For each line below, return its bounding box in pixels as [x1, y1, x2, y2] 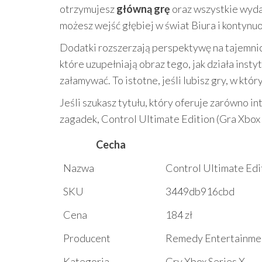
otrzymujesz [60, 2, 116, 15]
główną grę [116, 2, 170, 15]
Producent [63, 232, 111, 244]
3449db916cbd [166, 185, 235, 198]
